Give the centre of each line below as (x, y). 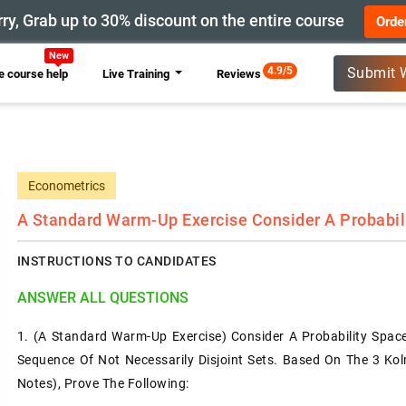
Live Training (137, 73)
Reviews (238, 73)
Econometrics (66, 186)
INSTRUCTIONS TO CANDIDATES (116, 261)
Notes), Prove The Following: (103, 383)
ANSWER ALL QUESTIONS (102, 298)
